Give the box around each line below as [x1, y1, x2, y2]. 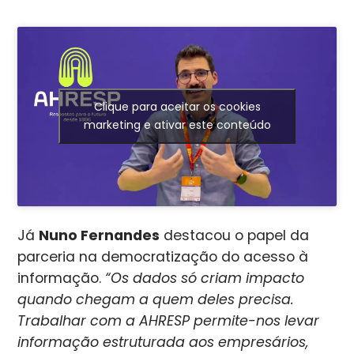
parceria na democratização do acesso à [17, 247, 309, 266]
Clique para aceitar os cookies [93, 99, 261, 115]
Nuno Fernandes [39, 225, 160, 245]
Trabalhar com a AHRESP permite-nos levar [17, 311, 320, 330]
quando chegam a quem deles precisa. [17, 289, 295, 309]
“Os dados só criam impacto [105, 268, 305, 288]
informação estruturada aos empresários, [17, 332, 309, 352]
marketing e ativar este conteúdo [83, 117, 271, 134]
